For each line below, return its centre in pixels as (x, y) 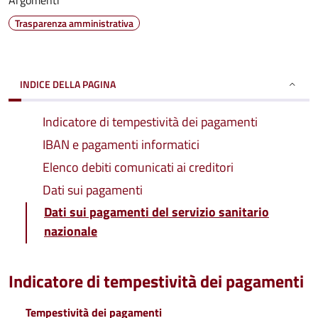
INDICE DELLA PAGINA (68, 84)
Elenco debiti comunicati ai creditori (138, 167)
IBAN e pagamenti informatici (121, 144)
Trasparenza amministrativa (74, 23)
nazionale (71, 231)
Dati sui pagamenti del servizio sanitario (157, 212)
